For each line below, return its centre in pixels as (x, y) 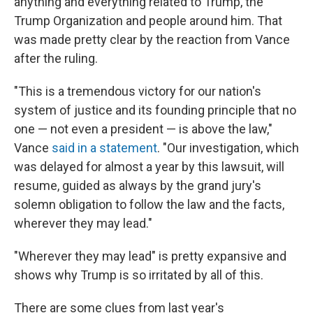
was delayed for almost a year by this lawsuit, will (149, 167)
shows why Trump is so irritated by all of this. (139, 275)
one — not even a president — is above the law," (143, 129)
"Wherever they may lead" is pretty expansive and (150, 256)
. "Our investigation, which (228, 148)
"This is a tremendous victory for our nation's (138, 92)
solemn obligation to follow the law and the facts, (149, 205)
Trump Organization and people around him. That (148, 21)
